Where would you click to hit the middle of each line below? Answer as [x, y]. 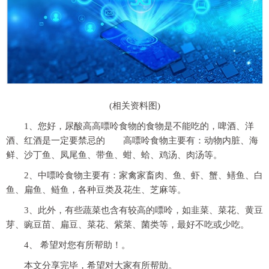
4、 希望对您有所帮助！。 [77, 245]
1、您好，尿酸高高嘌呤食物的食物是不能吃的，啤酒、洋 [139, 126]
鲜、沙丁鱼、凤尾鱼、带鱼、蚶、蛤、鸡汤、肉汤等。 [114, 155]
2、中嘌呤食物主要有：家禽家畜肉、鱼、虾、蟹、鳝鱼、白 [144, 176]
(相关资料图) [134, 106]
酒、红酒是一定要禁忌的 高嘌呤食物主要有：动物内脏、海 [132, 141]
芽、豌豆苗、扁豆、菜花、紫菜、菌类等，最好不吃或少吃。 [128, 225]
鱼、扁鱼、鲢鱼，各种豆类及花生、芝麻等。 [96, 190]
